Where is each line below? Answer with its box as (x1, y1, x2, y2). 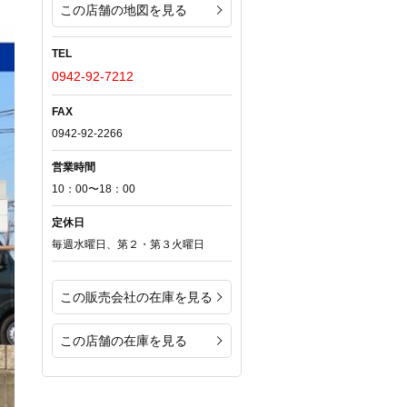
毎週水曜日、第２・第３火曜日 (52, 238, 204, 251)
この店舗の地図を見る (60, 3, 187, 17)
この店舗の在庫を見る (60, 333, 187, 348)
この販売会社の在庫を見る (60, 290, 213, 304)
